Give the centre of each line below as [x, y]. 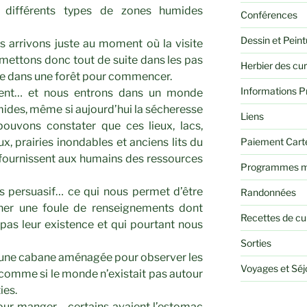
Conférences [269, 15]
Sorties [256, 243]
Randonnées [268, 193]
